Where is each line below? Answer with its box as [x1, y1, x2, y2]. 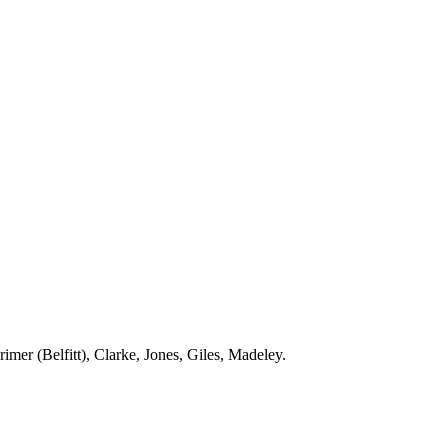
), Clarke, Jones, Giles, [81, 346, 228, 363]
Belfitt [42, 346, 81, 363]
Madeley [228, 346, 282, 363]
